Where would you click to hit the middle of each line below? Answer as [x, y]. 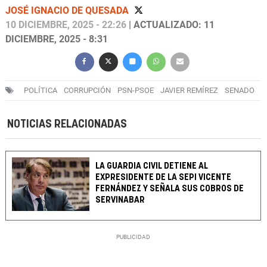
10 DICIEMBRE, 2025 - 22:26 [66, 25]
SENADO [240, 91]
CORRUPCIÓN [87, 91]
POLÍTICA [41, 91]
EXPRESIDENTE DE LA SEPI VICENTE [164, 178]
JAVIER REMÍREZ [189, 91]
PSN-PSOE [136, 91]
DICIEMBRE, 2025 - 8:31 [57, 39]
